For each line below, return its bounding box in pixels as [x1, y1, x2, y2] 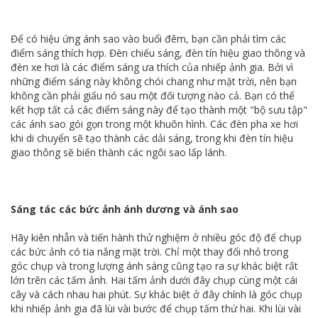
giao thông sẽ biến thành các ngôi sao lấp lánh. [11, 146, 226, 159]
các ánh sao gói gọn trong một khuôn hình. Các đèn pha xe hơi [11, 117, 298, 131]
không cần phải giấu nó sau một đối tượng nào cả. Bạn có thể [11, 89, 295, 102]
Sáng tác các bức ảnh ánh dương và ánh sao [11, 202, 238, 216]
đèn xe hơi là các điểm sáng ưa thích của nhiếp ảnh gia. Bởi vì [11, 60, 293, 74]
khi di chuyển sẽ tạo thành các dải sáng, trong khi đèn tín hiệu [11, 131, 293, 145]
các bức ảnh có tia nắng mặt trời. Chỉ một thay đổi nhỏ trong [11, 245, 288, 258]
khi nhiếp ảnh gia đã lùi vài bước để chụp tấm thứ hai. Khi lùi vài [11, 302, 301, 315]
